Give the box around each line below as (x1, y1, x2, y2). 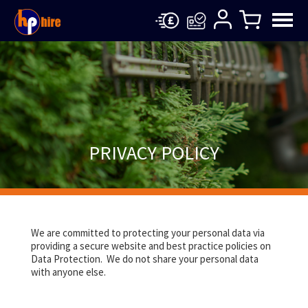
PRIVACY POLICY (88, 140, 219, 165)
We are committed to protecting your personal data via (30, 226, 265, 239)
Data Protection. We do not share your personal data (30, 252, 258, 265)
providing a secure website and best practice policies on (30, 239, 271, 252)
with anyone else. (30, 265, 106, 278)
